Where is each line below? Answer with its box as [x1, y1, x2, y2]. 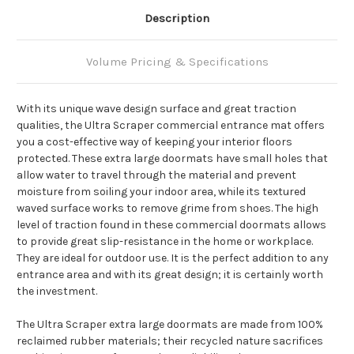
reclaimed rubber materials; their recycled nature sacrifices [17, 334, 323, 348]
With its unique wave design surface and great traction [17, 102, 296, 116]
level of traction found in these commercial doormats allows [17, 218, 326, 232]
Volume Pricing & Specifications [85, 55, 269, 70]
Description [145, 11, 209, 26]
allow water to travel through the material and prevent [17, 168, 296, 183]
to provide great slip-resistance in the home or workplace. [17, 235, 313, 249]
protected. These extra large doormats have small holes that [17, 152, 328, 166]
